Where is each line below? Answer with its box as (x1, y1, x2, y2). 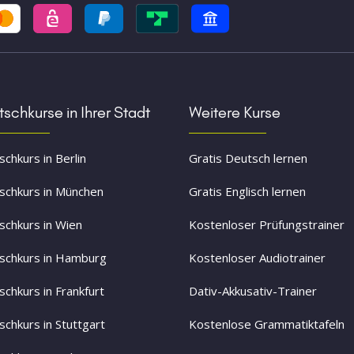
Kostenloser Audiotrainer (189, 250, 326, 265)
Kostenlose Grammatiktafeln (189, 316, 345, 332)
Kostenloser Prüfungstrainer (189, 217, 345, 232)
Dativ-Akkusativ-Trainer (189, 283, 317, 299)
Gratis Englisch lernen (189, 183, 306, 199)
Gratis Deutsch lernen (189, 150, 307, 166)
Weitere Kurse (189, 103, 281, 122)
